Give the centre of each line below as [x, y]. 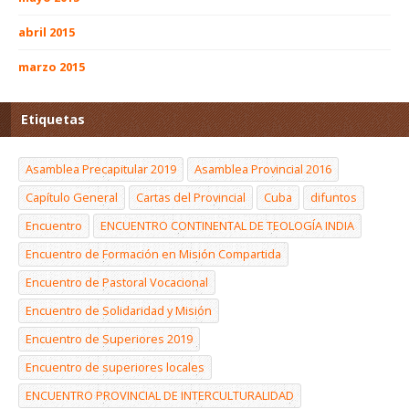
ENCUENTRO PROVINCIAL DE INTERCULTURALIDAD [160, 395]
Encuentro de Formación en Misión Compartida [153, 253]
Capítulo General [72, 197]
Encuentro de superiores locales [115, 367]
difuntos [334, 197]
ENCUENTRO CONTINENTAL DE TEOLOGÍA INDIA [227, 225]
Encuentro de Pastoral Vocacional [117, 282]
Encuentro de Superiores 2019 [109, 338]
